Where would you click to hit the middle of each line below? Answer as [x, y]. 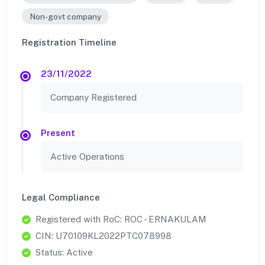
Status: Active [64, 253]
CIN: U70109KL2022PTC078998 [104, 236]
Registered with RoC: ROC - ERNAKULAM [121, 219]
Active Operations [87, 157]
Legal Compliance [61, 198]
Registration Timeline [69, 43]
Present [58, 133]
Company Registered [93, 98]
